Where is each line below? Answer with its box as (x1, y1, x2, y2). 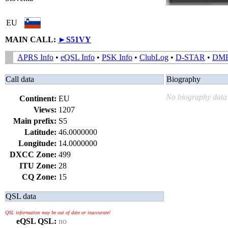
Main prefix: (13, 117, 56, 125)
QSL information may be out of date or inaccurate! (5, 210, 110, 215)
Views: (34, 105, 56, 114)
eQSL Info (61, 53, 95, 62)
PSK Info (102, 53, 132, 62)
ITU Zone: (19, 161, 56, 170)
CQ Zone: (22, 173, 56, 181)
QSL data (6, 192, 36, 201)
